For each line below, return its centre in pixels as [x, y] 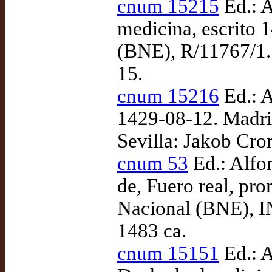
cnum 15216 [168, 96]
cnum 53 [153, 163]
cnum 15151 [168, 253]
